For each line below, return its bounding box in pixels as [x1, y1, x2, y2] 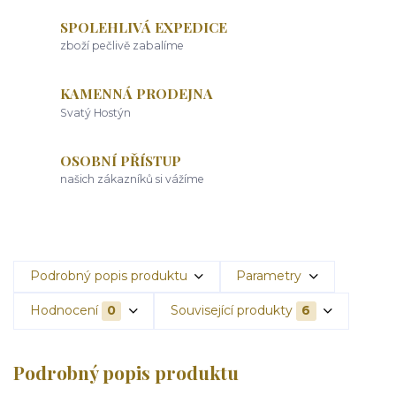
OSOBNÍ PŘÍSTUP [60, 150, 182, 170]
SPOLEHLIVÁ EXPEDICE [60, 17, 228, 36]
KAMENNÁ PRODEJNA [60, 84, 214, 103]
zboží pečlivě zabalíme [60, 39, 185, 53]
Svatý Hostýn [60, 105, 132, 119]
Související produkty [170, 302, 293, 319]
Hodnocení [29, 302, 98, 319]
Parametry [236, 268, 302, 285]
